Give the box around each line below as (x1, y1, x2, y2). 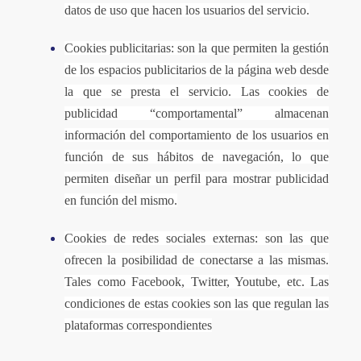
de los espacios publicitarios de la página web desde (64, 63, 329, 77)
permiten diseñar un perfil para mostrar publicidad (64, 172, 329, 185)
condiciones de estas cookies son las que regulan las (64, 297, 329, 310)
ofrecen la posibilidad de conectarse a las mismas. (64, 253, 329, 267)
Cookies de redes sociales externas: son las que (64, 231, 329, 245)
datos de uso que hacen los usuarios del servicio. (64, 3, 309, 17)
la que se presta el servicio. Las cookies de (64, 85, 329, 98)
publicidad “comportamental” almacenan (64, 106, 329, 120)
